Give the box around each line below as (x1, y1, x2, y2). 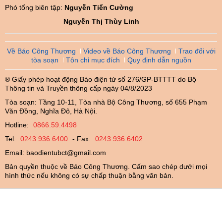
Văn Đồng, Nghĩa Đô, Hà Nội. (5, 107, 97, 115)
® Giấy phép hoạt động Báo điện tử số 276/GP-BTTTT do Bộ (5, 75, 196, 83)
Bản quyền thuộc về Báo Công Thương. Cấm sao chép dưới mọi (5, 162, 207, 170)
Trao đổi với (178, 47, 216, 55)
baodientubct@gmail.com (26, 148, 106, 157)
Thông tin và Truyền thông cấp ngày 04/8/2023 (5, 84, 152, 92)
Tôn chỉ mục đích (65, 55, 120, 64)
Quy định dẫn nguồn (127, 55, 191, 64)
